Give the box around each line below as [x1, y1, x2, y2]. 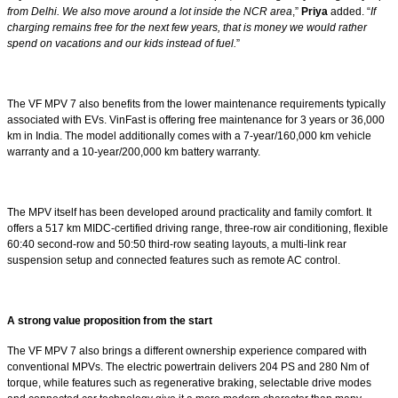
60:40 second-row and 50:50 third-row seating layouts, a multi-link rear [7, 237, 346, 251]
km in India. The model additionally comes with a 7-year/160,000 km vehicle [7, 129, 371, 142]
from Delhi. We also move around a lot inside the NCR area [7, 4, 292, 18]
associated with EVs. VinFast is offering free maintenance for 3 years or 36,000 [7, 113, 385, 126]
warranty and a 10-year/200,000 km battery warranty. [7, 145, 260, 158]
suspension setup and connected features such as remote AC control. [7, 253, 340, 267]
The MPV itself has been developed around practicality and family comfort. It [7, 205, 371, 219]
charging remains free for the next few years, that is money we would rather [7, 20, 367, 34]
